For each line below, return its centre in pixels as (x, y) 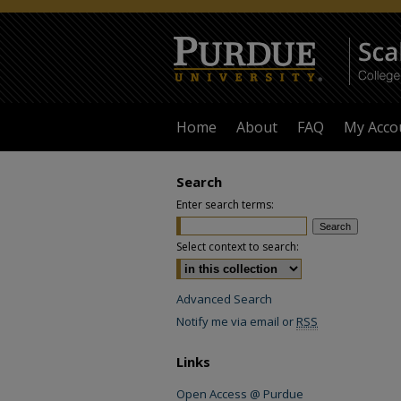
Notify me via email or (236, 321)
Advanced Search (224, 299)
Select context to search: (238, 247)
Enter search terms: (225, 205)
